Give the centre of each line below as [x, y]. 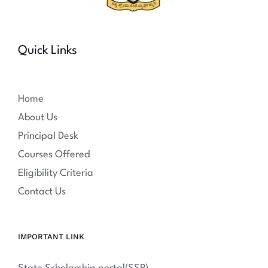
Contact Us [42, 192]
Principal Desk [48, 136]
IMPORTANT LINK [51, 237]
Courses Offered [54, 155]
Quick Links [48, 51]
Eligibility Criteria [56, 173]
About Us [38, 118]
